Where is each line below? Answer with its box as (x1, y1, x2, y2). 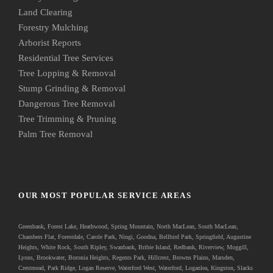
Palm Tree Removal (18, 129, 93, 139)
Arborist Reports (18, 37, 81, 48)
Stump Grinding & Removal (18, 83, 126, 93)
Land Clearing (18, 7, 73, 17)
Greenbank (18, 222, 44, 230)
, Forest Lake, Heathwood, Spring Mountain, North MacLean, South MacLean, (44, 222, 238, 230)
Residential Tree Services (18, 52, 113, 63)
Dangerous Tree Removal (18, 98, 115, 108)
